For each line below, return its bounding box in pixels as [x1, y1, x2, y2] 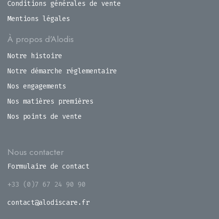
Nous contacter [7, 146, 64, 158]
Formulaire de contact [7, 162, 89, 171]
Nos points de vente [7, 112, 82, 121]
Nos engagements [7, 82, 66, 91]
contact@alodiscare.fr [7, 198, 89, 207]
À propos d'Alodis [7, 33, 74, 45]
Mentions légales [7, 14, 70, 23]
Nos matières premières [7, 97, 93, 106]
